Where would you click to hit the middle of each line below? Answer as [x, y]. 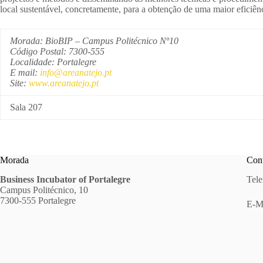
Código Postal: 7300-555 [57, 51]
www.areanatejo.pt [64, 83]
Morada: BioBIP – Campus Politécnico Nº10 [94, 41]
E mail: [25, 73]
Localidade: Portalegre [53, 62]
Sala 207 [26, 107]
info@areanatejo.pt [76, 73]
